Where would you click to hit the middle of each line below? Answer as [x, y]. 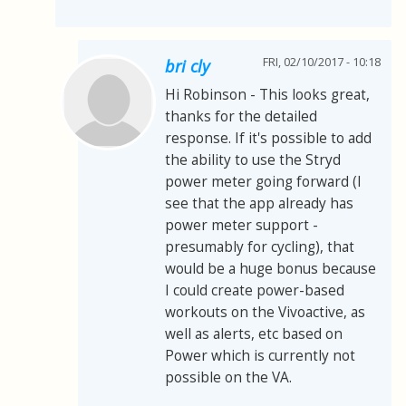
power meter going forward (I [263, 182]
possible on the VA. [228, 378]
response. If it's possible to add [268, 139]
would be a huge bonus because [271, 269]
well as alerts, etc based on [254, 334]
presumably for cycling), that [260, 247]
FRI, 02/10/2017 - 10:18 [322, 63]
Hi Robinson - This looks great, [267, 95]
